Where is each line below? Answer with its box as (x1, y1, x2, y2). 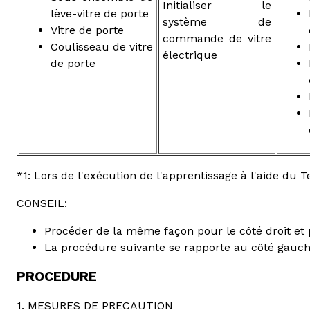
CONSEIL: (17, 196, 67, 210)
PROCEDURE (17, 268, 97, 284)
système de (163, 15, 271, 28)
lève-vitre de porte (51, 6, 149, 20)
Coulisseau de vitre (51, 39, 153, 53)
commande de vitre (163, 31, 271, 45)
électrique (163, 48, 217, 62)
